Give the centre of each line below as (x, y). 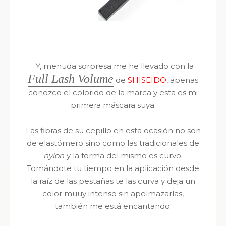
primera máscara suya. (113, 105)
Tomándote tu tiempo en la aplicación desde (113, 168)
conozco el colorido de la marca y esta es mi (113, 92)
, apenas (182, 80)
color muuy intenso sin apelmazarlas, (113, 193)
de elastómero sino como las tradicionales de (113, 143)
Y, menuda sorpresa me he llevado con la (114, 66)
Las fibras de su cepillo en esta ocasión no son (113, 130)
